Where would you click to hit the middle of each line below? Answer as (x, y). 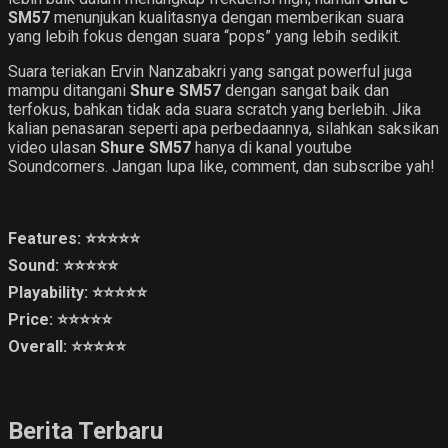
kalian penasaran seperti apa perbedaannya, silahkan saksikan (223, 128)
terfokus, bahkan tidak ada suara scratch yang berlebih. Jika (214, 109)
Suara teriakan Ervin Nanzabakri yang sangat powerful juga (210, 71)
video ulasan (54, 147)
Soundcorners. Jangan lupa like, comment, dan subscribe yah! (221, 166)
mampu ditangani (69, 90)
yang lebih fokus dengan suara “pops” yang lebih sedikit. (204, 36)
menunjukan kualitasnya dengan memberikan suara (227, 17)
